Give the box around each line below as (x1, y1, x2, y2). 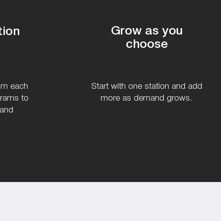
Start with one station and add (91, 83, 202, 91)
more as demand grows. (101, 95, 192, 103)
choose (126, 39, 168, 51)
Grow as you (110, 26, 183, 37)
